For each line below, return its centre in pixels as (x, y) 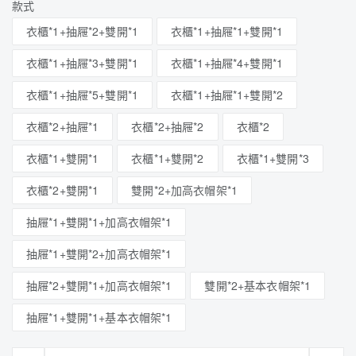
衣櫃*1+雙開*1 (63, 158)
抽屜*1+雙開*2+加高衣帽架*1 (99, 253)
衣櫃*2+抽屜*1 (63, 126)
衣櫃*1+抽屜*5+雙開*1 (82, 95)
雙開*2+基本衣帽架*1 (258, 285)
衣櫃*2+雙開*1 (63, 190)
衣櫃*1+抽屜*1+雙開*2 (226, 95)
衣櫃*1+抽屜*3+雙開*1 (82, 63)
